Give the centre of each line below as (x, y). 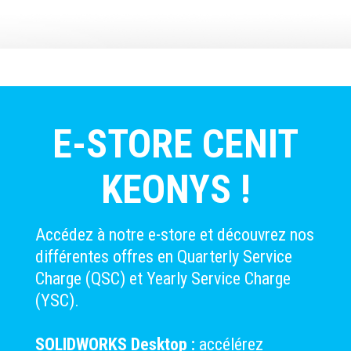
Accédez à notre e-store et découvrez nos (175, 235)
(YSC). (57, 301)
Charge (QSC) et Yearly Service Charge (163, 279)
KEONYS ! (175, 190)
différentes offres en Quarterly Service (164, 257)
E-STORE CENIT (175, 145)
